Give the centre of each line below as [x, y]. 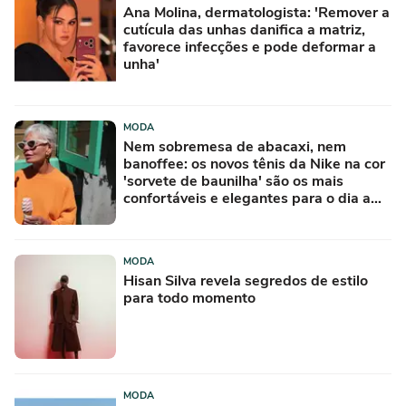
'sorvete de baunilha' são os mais [233, 181]
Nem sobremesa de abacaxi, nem [235, 146]
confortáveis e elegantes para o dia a [247, 198]
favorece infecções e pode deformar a [250, 47]
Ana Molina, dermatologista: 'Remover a [256, 12]
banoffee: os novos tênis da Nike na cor [254, 164]
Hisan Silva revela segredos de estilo [246, 280]
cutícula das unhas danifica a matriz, [244, 29]
